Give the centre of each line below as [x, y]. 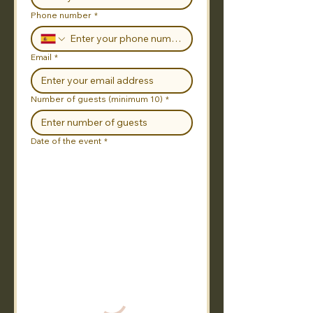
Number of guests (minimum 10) [97, 99]
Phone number [61, 15]
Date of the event [66, 141]
